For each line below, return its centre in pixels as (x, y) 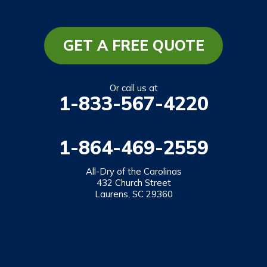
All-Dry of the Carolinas (133, 172)
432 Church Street (133, 183)
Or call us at (133, 88)
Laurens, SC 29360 (133, 194)
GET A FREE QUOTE (133, 46)
